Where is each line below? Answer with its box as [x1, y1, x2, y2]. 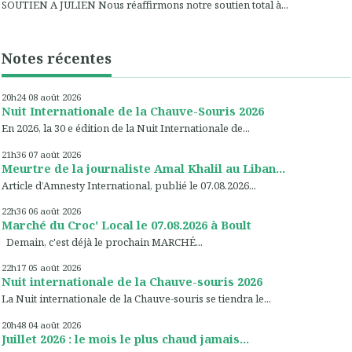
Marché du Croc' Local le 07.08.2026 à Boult [2, 217, 251, 233]
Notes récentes [2, 49, 112, 68]
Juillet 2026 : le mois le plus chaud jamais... [2, 330, 249, 346]
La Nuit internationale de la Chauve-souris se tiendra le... [2, 291, 271, 306]
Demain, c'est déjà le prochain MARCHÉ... [2, 235, 203, 250]
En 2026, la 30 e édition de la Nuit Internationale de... [2, 121, 250, 136]
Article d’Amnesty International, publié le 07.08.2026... [2, 178, 256, 192]
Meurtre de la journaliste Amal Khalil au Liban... [2, 159, 285, 176]
